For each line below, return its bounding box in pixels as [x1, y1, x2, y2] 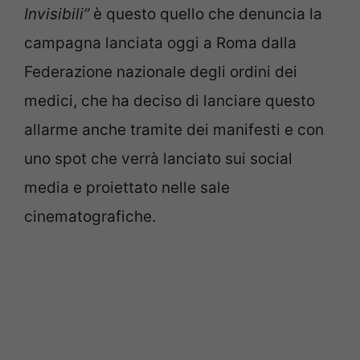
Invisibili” [24, 5, 89, 24]
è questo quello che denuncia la [89, 5, 322, 24]
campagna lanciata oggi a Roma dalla [24, 34, 297, 53]
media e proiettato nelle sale [24, 178, 230, 198]
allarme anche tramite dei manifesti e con [24, 121, 324, 140]
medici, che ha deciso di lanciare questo [24, 92, 315, 111]
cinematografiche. [24, 207, 156, 227]
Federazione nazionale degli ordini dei [24, 63, 297, 82]
